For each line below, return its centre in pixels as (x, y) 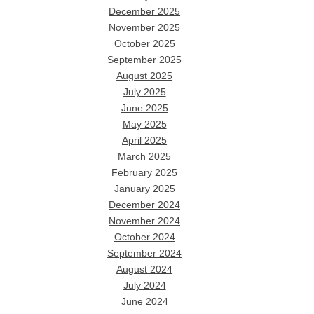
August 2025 (145, 76)
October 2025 (144, 43)
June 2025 (144, 108)
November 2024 (145, 221)
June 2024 (144, 301)
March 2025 (145, 156)
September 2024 (145, 253)
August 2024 (145, 269)
